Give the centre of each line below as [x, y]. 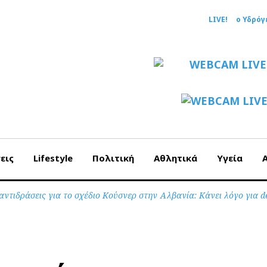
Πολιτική [113, 158]
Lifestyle [53, 158]
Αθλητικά [176, 158]
